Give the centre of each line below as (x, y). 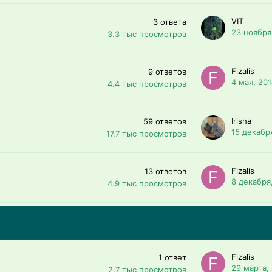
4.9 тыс (122, 183)
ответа (173, 22)
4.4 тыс (122, 83)
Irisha (241, 121)
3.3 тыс (122, 34)
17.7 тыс (121, 133)
